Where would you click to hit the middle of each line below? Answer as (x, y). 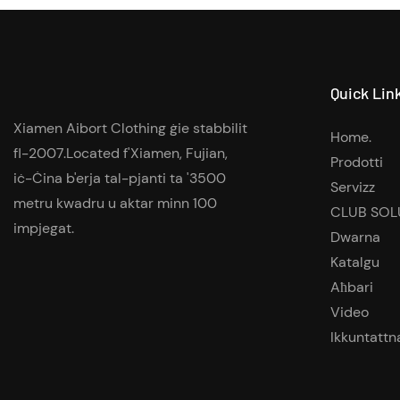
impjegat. (44, 228)
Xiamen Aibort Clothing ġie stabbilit (130, 128)
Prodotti (357, 162)
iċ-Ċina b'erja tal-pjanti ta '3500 (120, 178)
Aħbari (352, 287)
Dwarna (356, 237)
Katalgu (355, 262)
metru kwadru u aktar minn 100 (115, 203)
